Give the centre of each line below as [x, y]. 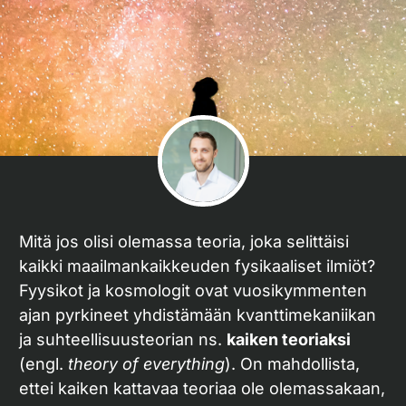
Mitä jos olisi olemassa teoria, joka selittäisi [184, 242]
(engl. [43, 364]
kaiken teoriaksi [289, 339]
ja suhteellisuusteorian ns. [123, 339]
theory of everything [146, 364]
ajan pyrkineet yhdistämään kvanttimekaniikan [198, 315]
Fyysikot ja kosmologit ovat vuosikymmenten [193, 290]
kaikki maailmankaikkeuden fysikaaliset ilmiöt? [197, 266]
